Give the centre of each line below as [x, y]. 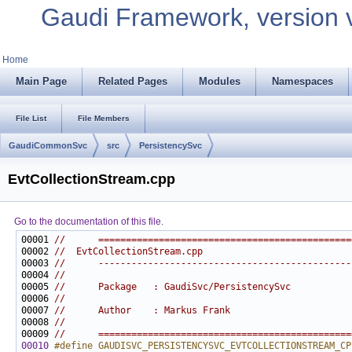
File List [31, 118]
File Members [104, 118]
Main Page [41, 81]
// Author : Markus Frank [142, 311]
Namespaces [302, 81]
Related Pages [133, 81]
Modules [220, 81]
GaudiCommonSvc [48, 145]
